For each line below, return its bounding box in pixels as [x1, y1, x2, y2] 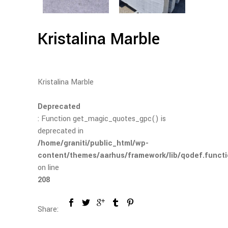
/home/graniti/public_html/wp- [38, 137, 149, 149]
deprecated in [38, 125, 83, 136]
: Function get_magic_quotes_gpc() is [38, 113, 166, 124]
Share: [38, 204, 59, 215]
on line [38, 162, 59, 173]
